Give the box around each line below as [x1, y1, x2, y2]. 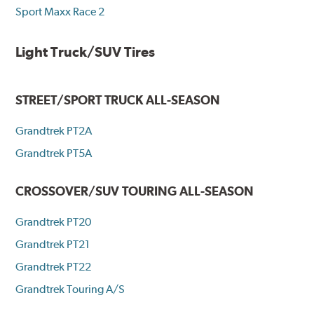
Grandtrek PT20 [15, 214, 92, 228]
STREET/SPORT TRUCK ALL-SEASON [15, 92, 221, 107]
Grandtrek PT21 [15, 237, 90, 251]
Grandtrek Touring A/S [15, 282, 125, 296]
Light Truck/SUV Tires [15, 43, 156, 60]
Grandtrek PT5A [15, 146, 93, 160]
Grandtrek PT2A [15, 123, 93, 137]
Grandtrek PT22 [15, 259, 92, 273]
